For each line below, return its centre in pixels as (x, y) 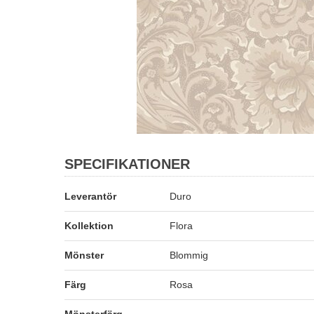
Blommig (189, 255)
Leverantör (90, 196)
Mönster (84, 255)
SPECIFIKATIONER (127, 164)
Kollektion (89, 226)
